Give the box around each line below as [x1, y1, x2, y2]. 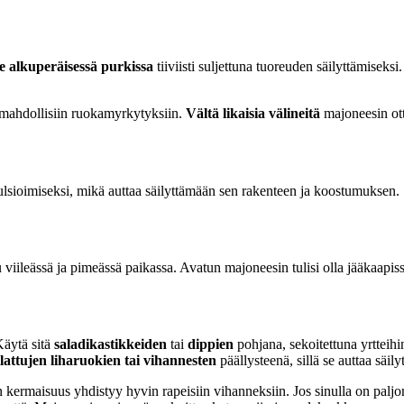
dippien [188, 335, 234, 352]
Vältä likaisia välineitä [186, 106, 320, 122]
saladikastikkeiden [54, 335, 167, 352]
